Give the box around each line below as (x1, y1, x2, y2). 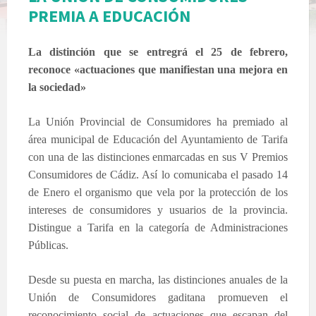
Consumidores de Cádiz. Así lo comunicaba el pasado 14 (28, 168, 288, 181)
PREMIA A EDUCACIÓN (28, 4, 190, 27)
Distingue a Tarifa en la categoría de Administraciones (28, 221, 288, 233)
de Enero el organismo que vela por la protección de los (28, 186, 288, 198)
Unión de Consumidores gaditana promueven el (28, 291, 288, 303)
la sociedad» (28, 80, 86, 93)
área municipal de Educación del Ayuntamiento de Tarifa (28, 133, 288, 145)
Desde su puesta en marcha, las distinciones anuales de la (28, 273, 288, 286)
